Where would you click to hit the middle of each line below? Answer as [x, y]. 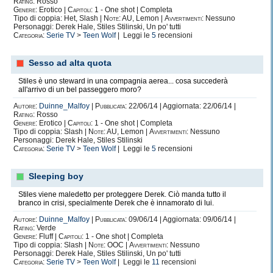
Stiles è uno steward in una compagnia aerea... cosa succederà [123, 81]
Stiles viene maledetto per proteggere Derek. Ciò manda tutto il [122, 194]
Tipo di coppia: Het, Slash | [58, 18]
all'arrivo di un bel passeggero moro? [80, 90]
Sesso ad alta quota [70, 63]
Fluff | [48, 236]
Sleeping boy [56, 176]
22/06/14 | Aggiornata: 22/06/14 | [181, 106]
